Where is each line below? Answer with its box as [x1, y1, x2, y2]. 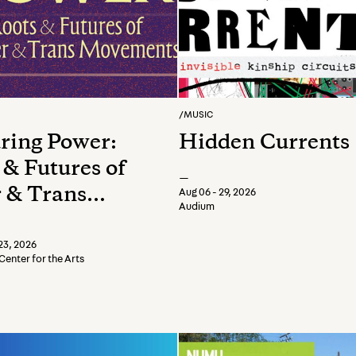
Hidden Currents [179, 134, 350, 153]
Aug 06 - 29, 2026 [179, 188, 256, 198]
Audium [179, 202, 215, 212]
